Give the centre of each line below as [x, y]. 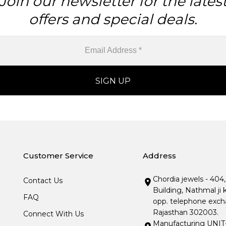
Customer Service [59, 155]
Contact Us [43, 180]
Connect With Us [54, 214]
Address [160, 155]
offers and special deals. [113, 19]
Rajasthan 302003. [186, 212]
